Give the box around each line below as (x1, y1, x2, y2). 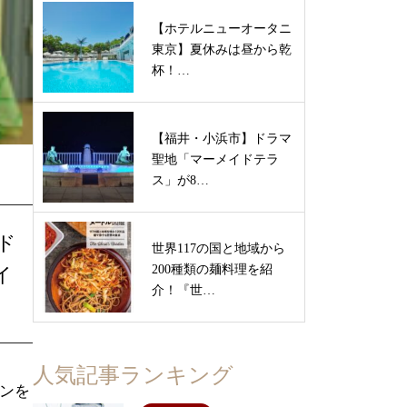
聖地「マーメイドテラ (152, 153, 279, 166)
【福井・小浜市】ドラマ (152, 132, 292, 145)
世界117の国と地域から (152, 242, 285, 255)
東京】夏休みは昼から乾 (152, 43, 292, 56)
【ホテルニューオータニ (152, 22, 292, 35)
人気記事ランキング (33, 363, 233, 387)
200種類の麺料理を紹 (152, 263, 273, 276)
